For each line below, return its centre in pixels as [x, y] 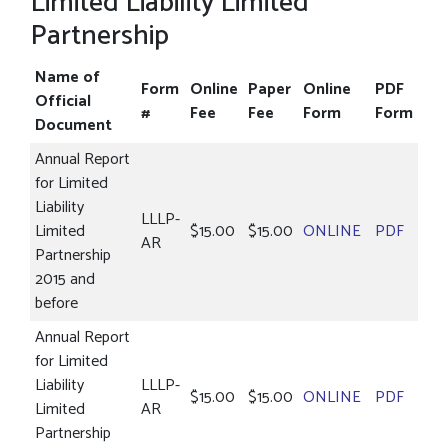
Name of [67, 77]
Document [73, 125]
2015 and [65, 279]
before [56, 303]
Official [63, 101]
